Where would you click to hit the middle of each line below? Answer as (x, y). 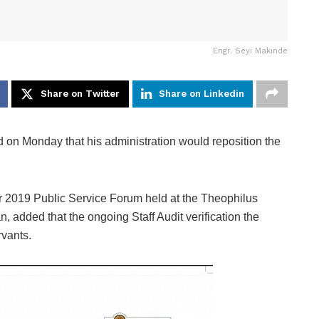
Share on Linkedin (202, 94)
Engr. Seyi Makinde (250, 51)
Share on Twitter (80, 94)
